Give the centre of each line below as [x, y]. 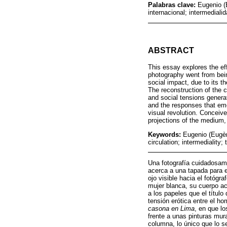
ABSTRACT [171, 50]
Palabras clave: [173, 5]
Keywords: [165, 134]
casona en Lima [171, 209]
